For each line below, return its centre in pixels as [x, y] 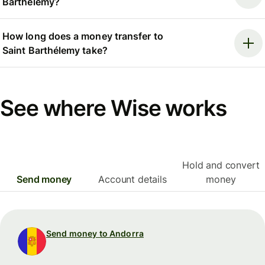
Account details [132, 180]
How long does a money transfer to [83, 36]
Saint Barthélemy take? [55, 50]
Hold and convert [221, 165]
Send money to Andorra [95, 234]
